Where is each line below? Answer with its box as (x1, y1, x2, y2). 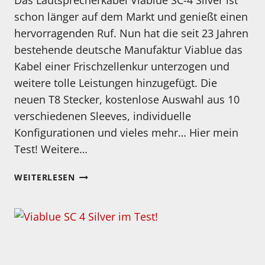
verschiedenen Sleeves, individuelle (14, 109, 191, 124)
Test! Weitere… (14, 142, 88, 157)
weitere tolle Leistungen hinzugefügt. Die (14, 76, 217, 91)
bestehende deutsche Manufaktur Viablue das (14, 43, 243, 57)
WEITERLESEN (14, 172, 75, 183)
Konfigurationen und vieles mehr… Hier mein (14, 125, 238, 140)
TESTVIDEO (74, 182, 123, 194)
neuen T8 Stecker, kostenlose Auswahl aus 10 (14, 92, 240, 107)
